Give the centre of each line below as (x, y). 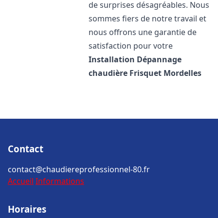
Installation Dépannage (135, 59)
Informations (60, 181)
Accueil (21, 181)
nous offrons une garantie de (143, 32)
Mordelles (183, 73)
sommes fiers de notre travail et (148, 18)
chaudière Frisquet (125, 73)
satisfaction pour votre (131, 46)
